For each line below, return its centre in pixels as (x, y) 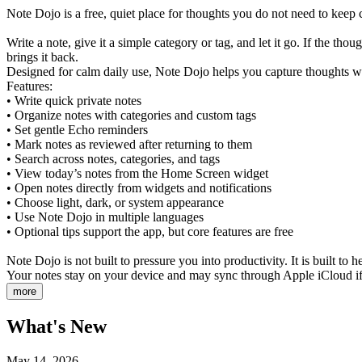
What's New (57, 326)
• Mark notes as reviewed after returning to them (129, 144)
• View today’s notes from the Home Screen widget (137, 173)
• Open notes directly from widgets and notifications (139, 187)
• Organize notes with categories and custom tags (131, 115)
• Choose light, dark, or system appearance (115, 202)
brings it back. (42, 57)
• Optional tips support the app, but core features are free (150, 231)
